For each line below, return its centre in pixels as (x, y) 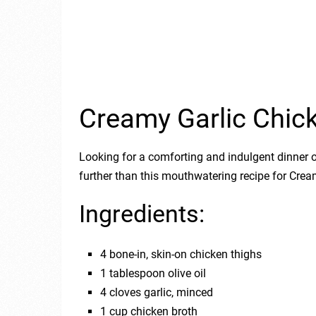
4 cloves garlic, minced (157, 292)
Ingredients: (142, 213)
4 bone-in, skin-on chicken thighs (181, 254)
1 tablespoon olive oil (153, 273)
